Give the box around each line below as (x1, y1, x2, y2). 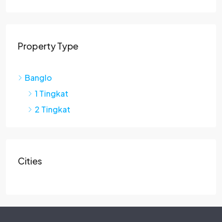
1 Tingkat (35, 88, 68, 99)
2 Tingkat (35, 104, 70, 114)
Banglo (25, 72, 52, 83)
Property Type (18, 40, 79, 52)
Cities (18, 155, 42, 166)
